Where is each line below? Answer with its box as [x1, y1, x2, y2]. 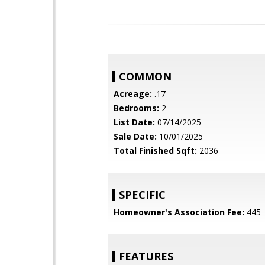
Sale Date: [114, 131, 157, 142]
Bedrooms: [114, 102, 159, 114]
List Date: [114, 117, 155, 128]
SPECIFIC [119, 188, 166, 202]
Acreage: [114, 88, 152, 99]
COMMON [119, 69, 172, 83]
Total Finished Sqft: [114, 145, 197, 156]
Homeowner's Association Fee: [114, 206, 244, 218]
